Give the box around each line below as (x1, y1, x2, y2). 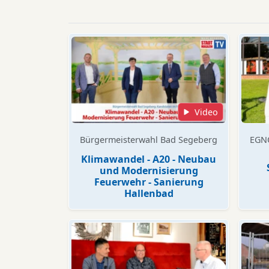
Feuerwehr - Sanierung (94, 175, 204, 189)
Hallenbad (124, 187, 174, 200)
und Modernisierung (99, 164, 198, 177)
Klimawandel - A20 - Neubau (81, 153, 216, 166)
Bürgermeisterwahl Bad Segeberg (80, 134, 217, 145)
